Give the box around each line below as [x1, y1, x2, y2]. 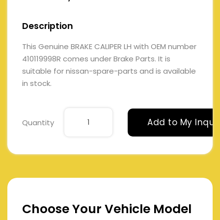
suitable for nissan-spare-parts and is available [22, 66, 196, 77]
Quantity [22, 117, 54, 128]
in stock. [22, 78, 52, 89]
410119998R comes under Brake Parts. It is [22, 54, 170, 64]
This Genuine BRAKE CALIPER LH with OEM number [22, 41, 196, 52]
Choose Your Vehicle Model [22, 200, 192, 218]
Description [22, 20, 73, 32]
